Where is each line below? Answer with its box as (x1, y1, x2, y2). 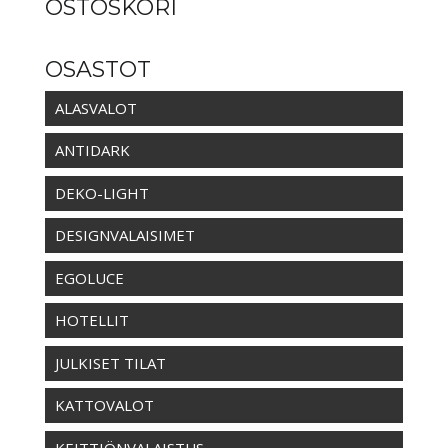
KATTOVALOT (54, 395, 154, 416)
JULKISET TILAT (54, 352, 166, 373)
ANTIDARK (54, 140, 130, 161)
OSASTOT (44, 55, 151, 83)
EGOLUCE (54, 267, 124, 288)
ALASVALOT (54, 97, 137, 118)
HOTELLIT (54, 310, 129, 331)
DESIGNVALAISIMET (54, 225, 195, 246)
